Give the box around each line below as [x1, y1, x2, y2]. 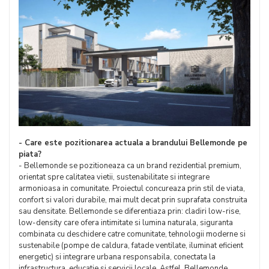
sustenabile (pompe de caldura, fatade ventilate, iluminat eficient [19, 240, 243, 252]
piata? [19, 149, 41, 160]
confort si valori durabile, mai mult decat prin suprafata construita [19, 195, 247, 206]
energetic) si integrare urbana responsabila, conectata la [19, 252, 216, 263]
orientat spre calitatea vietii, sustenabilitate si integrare [19, 172, 210, 183]
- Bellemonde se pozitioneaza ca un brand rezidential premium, [19, 160, 241, 172]
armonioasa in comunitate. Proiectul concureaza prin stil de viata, [19, 183, 245, 195]
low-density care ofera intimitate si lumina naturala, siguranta [19, 217, 233, 229]
